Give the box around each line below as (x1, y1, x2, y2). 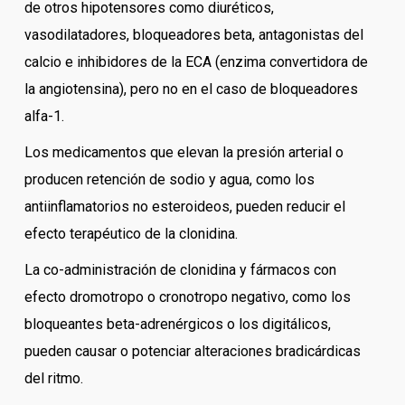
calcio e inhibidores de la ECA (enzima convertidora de (24, 53, 368, 71)
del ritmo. (24, 370, 83, 388)
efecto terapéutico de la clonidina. (24, 225, 238, 243)
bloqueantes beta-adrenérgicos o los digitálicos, (24, 316, 331, 334)
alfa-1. (24, 108, 64, 126)
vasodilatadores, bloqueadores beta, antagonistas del (24, 26, 363, 44)
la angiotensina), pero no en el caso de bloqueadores (24, 80, 358, 99)
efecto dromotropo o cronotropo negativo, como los (24, 288, 351, 306)
